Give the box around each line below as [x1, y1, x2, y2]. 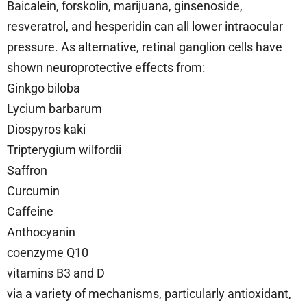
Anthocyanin [7, 225, 75, 240]
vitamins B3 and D [7, 266, 108, 281]
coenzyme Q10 [7, 245, 88, 260]
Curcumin [7, 184, 60, 199]
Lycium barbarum [7, 101, 102, 116]
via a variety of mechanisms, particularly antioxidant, [7, 286, 291, 302]
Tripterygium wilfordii [7, 143, 121, 158]
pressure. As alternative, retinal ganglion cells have [7, 40, 282, 55]
